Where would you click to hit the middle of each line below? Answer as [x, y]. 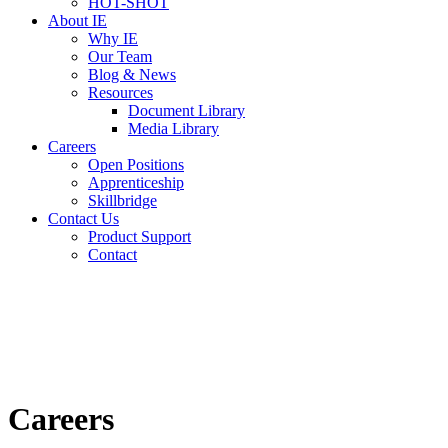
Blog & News [132, 74]
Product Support [139, 236]
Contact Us [83, 218]
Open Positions [136, 164]
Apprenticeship [136, 182]
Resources [120, 92]
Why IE [113, 38]
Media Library [173, 128]
